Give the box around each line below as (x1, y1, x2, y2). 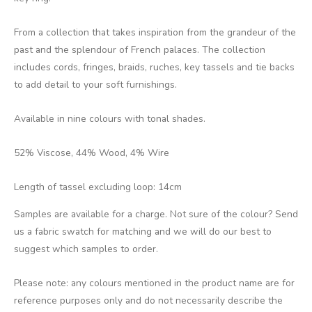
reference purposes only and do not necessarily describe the (14, 293, 283, 307)
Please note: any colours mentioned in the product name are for (14, 276, 295, 290)
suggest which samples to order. (14, 242, 158, 256)
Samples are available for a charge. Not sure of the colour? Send (14, 207, 298, 221)
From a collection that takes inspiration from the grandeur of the (14, 26, 296, 40)
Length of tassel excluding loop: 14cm (14, 180, 182, 194)
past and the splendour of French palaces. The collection (14, 43, 265, 57)
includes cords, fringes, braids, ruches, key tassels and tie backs (14, 61, 295, 75)
